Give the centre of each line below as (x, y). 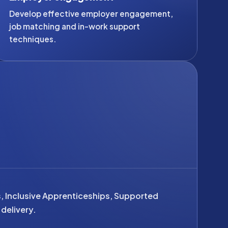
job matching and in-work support (74, 26)
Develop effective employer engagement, (91, 13)
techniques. (33, 39)
